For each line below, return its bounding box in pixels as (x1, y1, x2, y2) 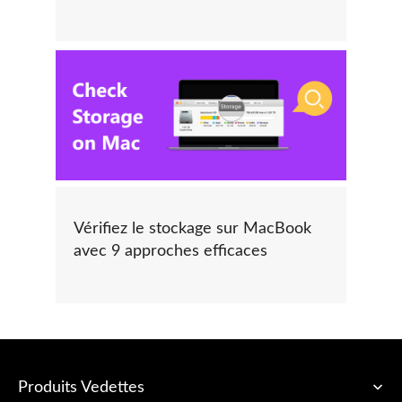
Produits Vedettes (18, 379, 144, 396)
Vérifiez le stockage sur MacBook (74, 220, 311, 237)
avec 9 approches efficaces (74, 242, 267, 259)
